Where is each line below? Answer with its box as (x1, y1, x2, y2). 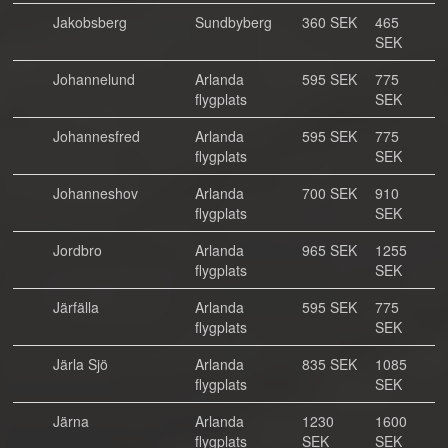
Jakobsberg (53, 12, 127, 32)
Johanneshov (53, 183, 138, 203)
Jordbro (53, 240, 102, 260)
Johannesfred (53, 126, 140, 146)
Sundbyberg (195, 12, 272, 32)
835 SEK (302, 354, 357, 374)
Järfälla (53, 297, 99, 317)
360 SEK (302, 12, 357, 32)
